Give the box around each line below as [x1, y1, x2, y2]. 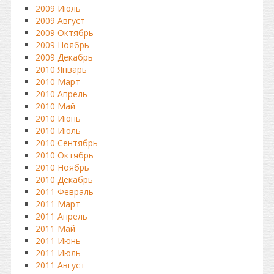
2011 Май [35, 223, 75, 234]
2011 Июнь [35, 235, 81, 246]
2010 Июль [35, 125, 81, 136]
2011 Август [35, 259, 85, 271]
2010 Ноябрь [35, 161, 89, 173]
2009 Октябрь [35, 27, 94, 39]
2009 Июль [35, 2, 81, 14]
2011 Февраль [35, 186, 94, 198]
